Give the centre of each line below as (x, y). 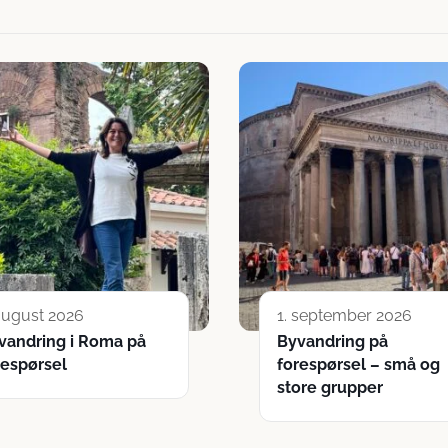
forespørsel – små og (358, 364)
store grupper (330, 387)
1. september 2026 (344, 315)
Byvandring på (332, 341)
